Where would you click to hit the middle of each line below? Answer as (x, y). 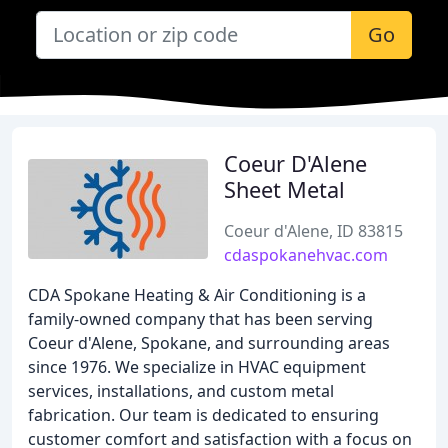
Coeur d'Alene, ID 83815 (313, 231)
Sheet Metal (284, 189)
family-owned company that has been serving (200, 319)
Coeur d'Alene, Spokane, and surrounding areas (209, 343)
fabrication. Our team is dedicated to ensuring (203, 415)
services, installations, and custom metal (181, 391)
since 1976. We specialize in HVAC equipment (197, 367)
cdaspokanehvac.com (306, 255)
